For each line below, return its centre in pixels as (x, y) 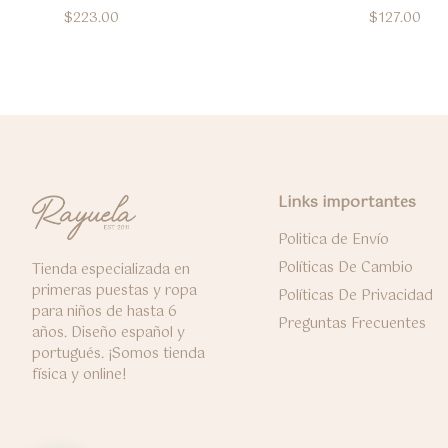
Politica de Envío (333, 239)
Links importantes (346, 202)
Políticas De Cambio (345, 267)
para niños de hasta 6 (104, 312)
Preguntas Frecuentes (351, 323)
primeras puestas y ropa (114, 291)
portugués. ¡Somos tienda (118, 354)
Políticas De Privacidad (355, 295)
